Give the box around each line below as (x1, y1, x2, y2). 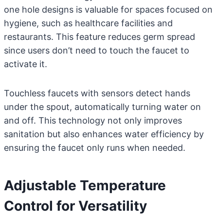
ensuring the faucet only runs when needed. (4, 143, 185, 153)
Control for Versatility (4, 198, 147, 214)
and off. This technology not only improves (4, 115, 182, 126)
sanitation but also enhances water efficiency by (4, 129, 204, 139)
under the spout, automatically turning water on (4, 102, 201, 112)
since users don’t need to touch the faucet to (4, 45, 189, 55)
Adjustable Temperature (4, 177, 166, 194)
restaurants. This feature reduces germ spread (4, 32, 195, 42)
